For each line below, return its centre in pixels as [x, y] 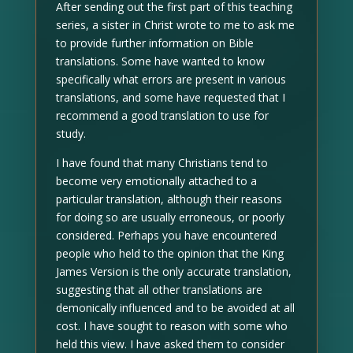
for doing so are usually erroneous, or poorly [170, 217]
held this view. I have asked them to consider [170, 344]
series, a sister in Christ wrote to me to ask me [175, 24]
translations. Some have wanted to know [160, 61]
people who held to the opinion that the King [169, 253]
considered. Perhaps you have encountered [166, 235]
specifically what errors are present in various [171, 79]
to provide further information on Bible [154, 43]
